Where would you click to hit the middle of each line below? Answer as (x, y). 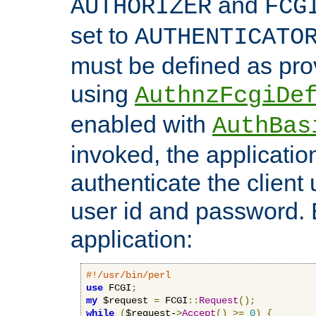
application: (132, 239)
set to (103, 35)
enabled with (141, 124)
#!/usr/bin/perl (128, 275)
